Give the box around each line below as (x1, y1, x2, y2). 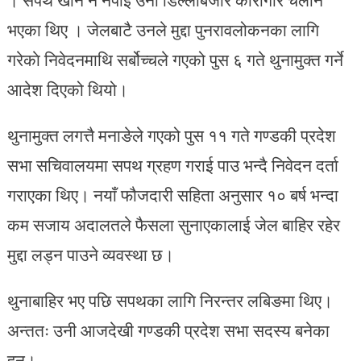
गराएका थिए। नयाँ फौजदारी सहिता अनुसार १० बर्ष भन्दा (6, 181, 338, 208)
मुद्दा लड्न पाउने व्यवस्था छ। (6, 241, 174, 268)
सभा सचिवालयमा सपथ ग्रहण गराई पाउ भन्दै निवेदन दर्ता (6, 151, 338, 178)
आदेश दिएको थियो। (6, 76, 128, 102)
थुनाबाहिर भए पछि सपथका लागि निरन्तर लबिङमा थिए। (6, 287, 333, 313)
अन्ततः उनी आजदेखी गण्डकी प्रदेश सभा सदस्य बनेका (6, 317, 330, 343)
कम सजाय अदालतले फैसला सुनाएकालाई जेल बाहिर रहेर (6, 211, 340, 238)
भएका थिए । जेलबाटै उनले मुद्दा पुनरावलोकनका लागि (6, 16, 319, 43)
